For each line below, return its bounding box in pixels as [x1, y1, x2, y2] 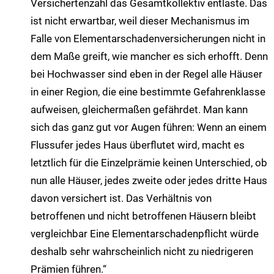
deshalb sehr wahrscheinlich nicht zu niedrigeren [31, 245, 253, 257]
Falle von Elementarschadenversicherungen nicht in [31, 32, 265, 45]
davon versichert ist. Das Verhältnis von [31, 191, 212, 204]
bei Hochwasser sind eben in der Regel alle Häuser [31, 67, 262, 80]
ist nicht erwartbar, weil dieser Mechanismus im [31, 14, 250, 27]
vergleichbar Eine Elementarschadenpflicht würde [31, 227, 259, 240]
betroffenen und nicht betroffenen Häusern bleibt [31, 209, 256, 222]
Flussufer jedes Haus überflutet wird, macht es [31, 138, 245, 151]
